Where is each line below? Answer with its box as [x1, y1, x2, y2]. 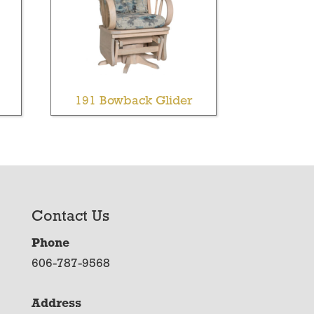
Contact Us [31, 209, 109, 226]
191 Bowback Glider [74, 94, 193, 108]
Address [31, 297, 81, 311]
